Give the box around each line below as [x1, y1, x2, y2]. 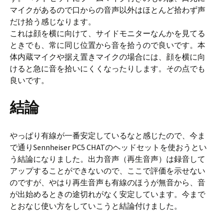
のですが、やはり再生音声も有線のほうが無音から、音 [10, 177, 205, 188]
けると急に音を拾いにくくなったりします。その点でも [10, 64, 205, 74]
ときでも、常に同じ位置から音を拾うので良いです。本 [10, 40, 205, 50]
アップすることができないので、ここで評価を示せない [10, 166, 205, 176]
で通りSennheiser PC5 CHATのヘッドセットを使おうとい [10, 142, 207, 153]
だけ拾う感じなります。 [10, 17, 96, 27]
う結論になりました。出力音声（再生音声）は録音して [10, 154, 205, 164]
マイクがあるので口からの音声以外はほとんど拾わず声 [10, 5, 205, 15]
